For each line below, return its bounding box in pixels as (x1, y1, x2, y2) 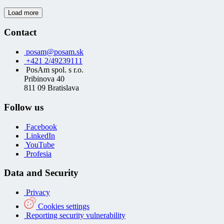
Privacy (24, 187, 50, 196)
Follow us (4, 101, 43, 112)
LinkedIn (24, 131, 55, 140)
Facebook (24, 122, 57, 131)
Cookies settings (36, 201, 89, 210)
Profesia (24, 149, 51, 158)
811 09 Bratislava (24, 83, 79, 92)
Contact (4, 27, 36, 38)
